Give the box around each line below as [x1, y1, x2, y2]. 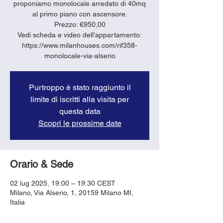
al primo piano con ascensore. [32, 9, 127, 18]
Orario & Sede [10, 158, 73, 170]
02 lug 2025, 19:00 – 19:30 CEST [10, 179, 115, 187]
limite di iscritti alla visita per [30, 94, 129, 104]
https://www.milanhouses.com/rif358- [22, 41, 137, 49]
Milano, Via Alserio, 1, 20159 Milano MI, [10, 188, 133, 197]
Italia [10, 198, 25, 206]
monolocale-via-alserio [44, 51, 115, 60]
